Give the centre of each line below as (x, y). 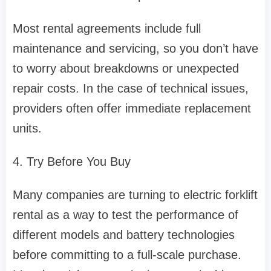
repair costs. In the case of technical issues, (131, 89)
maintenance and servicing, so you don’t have (135, 49)
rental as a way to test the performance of (126, 215)
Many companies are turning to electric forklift (135, 195)
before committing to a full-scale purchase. (127, 255)
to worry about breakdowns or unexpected (126, 69)
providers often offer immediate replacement (132, 109)
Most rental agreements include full (107, 29)
